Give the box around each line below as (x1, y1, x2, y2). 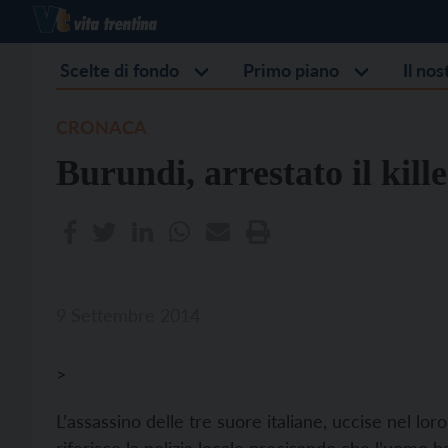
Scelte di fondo (60, 59, 179, 81)
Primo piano (243, 59, 339, 81)
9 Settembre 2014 (56, 304, 200, 326)
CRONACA (56, 116, 147, 138)
